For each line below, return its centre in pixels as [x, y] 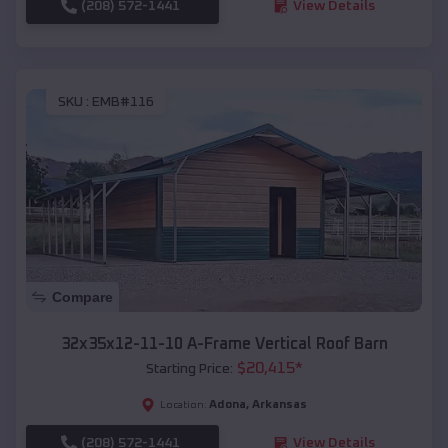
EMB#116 [123, 102]
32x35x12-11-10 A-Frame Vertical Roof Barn [224, 344]
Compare [82, 297]
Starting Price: [189, 369]
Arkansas [279, 405]
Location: [183, 405]
